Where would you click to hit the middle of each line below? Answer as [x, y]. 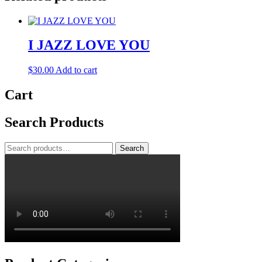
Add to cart [76, 70]
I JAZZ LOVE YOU [89, 45]
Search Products [54, 123]
